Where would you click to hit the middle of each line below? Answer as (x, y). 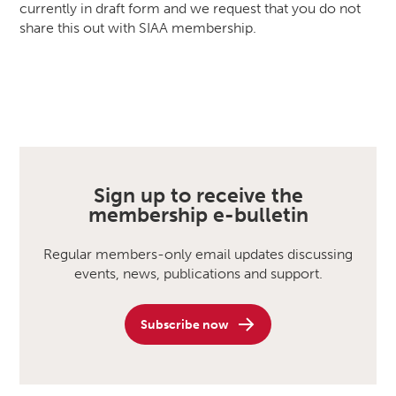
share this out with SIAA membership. (138, 27)
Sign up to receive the (198, 195)
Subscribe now (184, 324)
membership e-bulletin (198, 215)
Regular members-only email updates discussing (198, 255)
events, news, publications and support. (198, 274)
